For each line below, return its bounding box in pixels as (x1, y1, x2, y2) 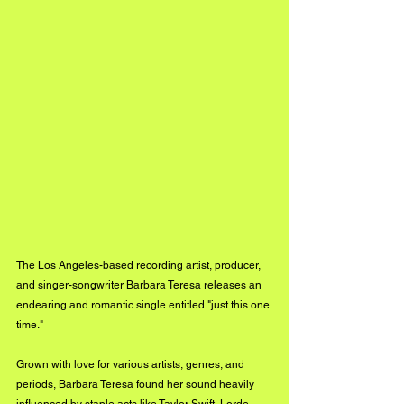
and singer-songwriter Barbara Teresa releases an (16, 279, 264, 291)
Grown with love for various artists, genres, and (16, 358, 247, 371)
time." (16, 318, 43, 331)
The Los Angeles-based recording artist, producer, (16, 259, 263, 271)
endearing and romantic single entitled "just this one (16, 298, 272, 311)
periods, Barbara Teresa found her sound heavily (16, 378, 257, 390)
